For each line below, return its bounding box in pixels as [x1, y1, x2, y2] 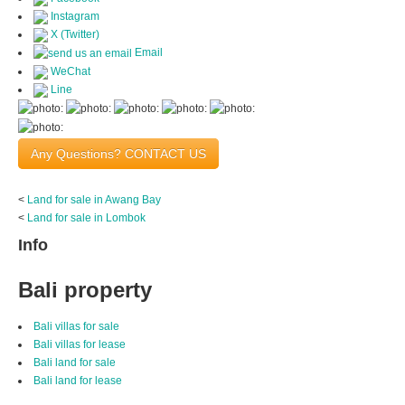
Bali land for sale [33, 355, 116, 369]
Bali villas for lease [33, 337, 126, 351]
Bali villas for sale [33, 319, 119, 333]
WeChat [48, 64, 90, 78]
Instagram [48, 10, 99, 24]
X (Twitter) [48, 28, 99, 42]
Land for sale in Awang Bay [27, 193, 161, 206]
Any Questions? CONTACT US [31, 146, 206, 161]
